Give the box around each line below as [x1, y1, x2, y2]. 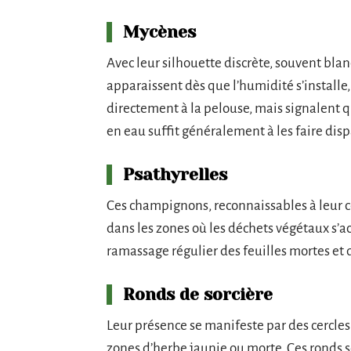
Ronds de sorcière [123, 284, 273, 304]
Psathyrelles [123, 165, 227, 184]
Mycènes [123, 22, 196, 42]
